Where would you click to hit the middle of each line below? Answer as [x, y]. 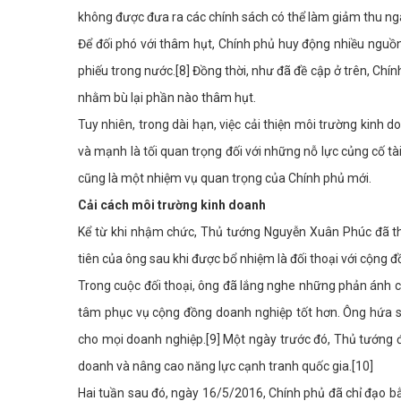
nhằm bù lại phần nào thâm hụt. [167, 98]
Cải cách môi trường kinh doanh [172, 205]
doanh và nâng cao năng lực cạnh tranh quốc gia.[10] [226, 367]
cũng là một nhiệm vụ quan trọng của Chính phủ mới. [225, 179]
